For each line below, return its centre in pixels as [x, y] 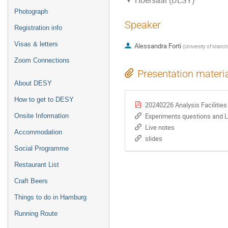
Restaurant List [37, 165]
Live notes [160, 127]
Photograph [31, 11]
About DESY [33, 83]
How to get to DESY [44, 99]
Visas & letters [36, 44]
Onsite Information [41, 116]
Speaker [143, 25]
